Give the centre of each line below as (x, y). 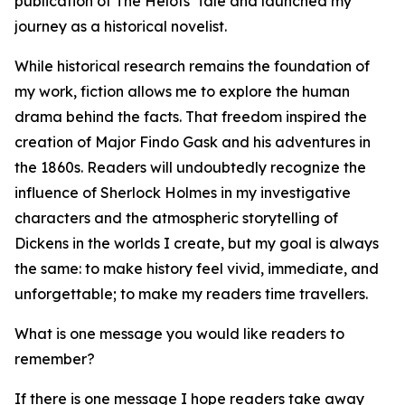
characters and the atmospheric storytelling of (176, 218)
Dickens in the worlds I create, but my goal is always (197, 244)
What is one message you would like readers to (179, 334)
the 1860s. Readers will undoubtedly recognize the (190, 168)
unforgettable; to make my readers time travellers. (191, 294)
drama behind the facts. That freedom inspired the (191, 117)
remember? (55, 359)
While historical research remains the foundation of (192, 66)
